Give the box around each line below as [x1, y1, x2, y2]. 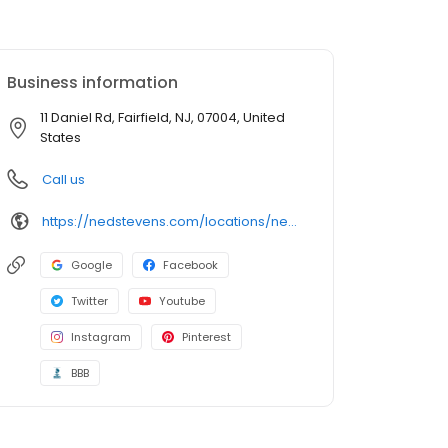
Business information [7, 71, 178, 95]
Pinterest [182, 329, 231, 346]
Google [71, 257, 112, 274]
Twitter [71, 293, 108, 310]
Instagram [71, 329, 131, 346]
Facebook [163, 257, 218, 274]
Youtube [159, 293, 205, 310]
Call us [42, 170, 85, 190]
